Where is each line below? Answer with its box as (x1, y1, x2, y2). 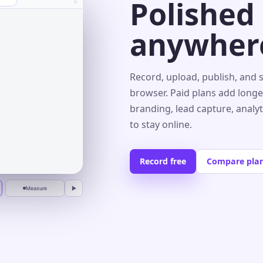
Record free (140, 156, 187, 167)
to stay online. (130, 117, 193, 131)
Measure (26, 184, 47, 191)
